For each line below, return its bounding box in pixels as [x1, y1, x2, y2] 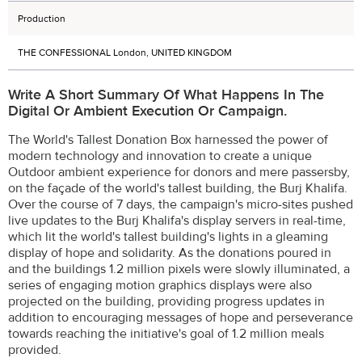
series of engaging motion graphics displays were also [8, 276, 312, 293]
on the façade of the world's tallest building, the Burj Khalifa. [8, 179, 347, 196]
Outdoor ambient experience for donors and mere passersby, [8, 163, 350, 180]
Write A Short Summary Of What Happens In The [8, 86, 324, 105]
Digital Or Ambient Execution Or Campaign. [8, 102, 287, 121]
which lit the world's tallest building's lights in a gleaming [8, 228, 328, 245]
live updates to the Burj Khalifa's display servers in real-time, [8, 212, 346, 229]
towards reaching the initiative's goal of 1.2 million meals [8, 325, 324, 342]
